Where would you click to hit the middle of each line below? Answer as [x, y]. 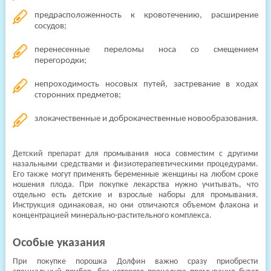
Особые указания [59, 243]
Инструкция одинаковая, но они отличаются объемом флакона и [135, 205]
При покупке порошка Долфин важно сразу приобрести [135, 262]
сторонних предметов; [77, 95]
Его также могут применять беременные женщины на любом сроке [135, 175]
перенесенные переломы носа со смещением [146, 50]
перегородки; [60, 61]
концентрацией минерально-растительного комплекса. [112, 216]
